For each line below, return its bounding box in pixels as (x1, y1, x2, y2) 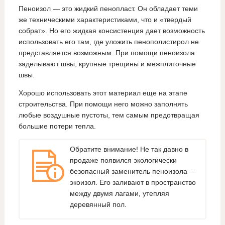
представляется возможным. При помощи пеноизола (18, 49, 195, 57)
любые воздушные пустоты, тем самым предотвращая (18, 111, 199, 120)
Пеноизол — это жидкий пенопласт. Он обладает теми (18, 5, 198, 13)
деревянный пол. (69, 200, 127, 208)
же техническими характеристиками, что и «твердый (18, 16, 191, 24)
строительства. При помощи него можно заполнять (18, 100, 188, 108)
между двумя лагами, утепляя (69, 189, 169, 197)
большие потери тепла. (18, 122, 96, 131)
